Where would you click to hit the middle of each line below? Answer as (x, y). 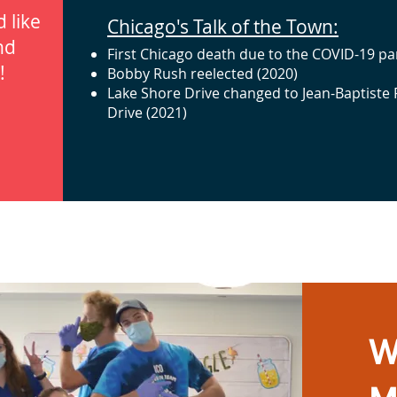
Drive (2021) (147, 113)
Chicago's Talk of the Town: (223, 27)
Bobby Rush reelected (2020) (202, 74)
